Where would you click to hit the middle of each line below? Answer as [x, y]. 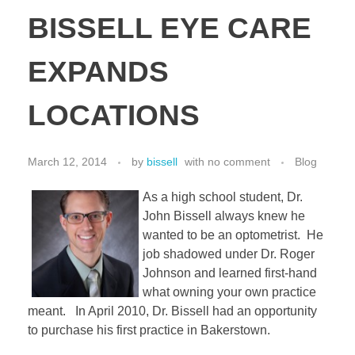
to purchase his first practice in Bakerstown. [149, 330]
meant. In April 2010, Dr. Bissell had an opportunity [172, 311]
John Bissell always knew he [224, 216]
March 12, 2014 [67, 162]
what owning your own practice [229, 292]
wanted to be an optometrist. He [233, 235]
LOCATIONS [114, 116]
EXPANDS [98, 72]
